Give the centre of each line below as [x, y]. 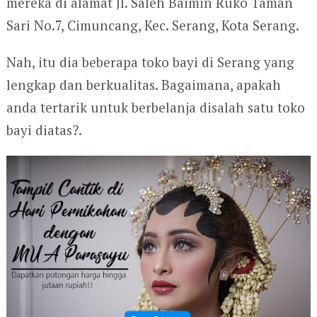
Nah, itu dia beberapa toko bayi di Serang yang [150, 62]
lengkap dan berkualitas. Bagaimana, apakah [143, 85]
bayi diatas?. [44, 130]
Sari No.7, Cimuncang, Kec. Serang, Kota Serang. [152, 25]
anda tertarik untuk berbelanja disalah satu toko [155, 108]
